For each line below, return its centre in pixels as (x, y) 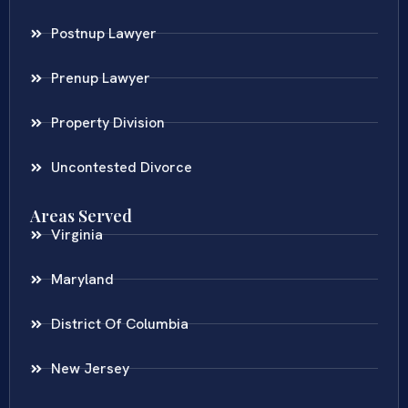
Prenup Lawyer (100, 77)
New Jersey (90, 368)
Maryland (82, 279)
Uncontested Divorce (121, 167)
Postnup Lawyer (103, 33)
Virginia (76, 234)
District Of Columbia (119, 323)
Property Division (107, 122)
